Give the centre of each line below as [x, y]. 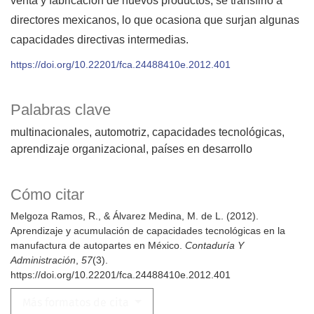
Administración [43, 260]
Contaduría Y [214, 246]
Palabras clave [61, 110]
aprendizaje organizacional [78, 149]
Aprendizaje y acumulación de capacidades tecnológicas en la [148, 231]
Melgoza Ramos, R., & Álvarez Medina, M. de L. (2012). [135, 216]
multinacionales [50, 132]
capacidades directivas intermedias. [100, 40]
